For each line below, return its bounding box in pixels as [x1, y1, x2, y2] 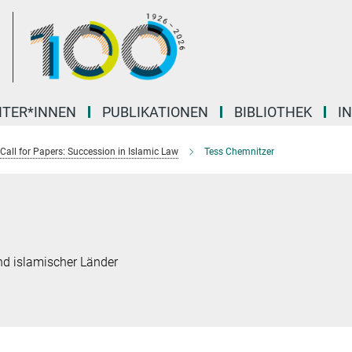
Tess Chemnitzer [204, 146, 274, 157]
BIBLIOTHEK [234, 104, 312, 120]
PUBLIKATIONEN [102, 104, 208, 120]
